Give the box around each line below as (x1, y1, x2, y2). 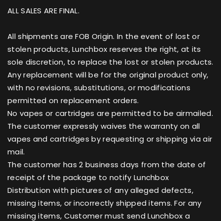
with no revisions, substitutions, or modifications (7, 82, 190, 93)
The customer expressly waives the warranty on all (7, 120, 200, 131)
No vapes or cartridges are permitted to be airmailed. (7, 108, 213, 118)
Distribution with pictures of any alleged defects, (7, 184, 193, 195)
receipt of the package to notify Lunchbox (7, 172, 169, 183)
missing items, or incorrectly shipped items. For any (7, 197, 202, 208)
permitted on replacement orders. (7, 95, 139, 106)
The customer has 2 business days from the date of (7, 159, 206, 170)
